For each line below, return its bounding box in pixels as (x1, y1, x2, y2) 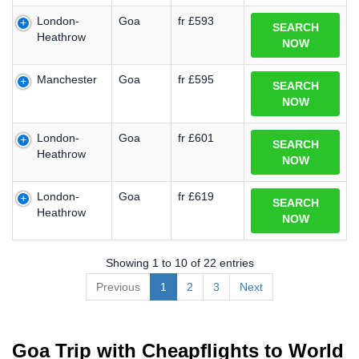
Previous (96, 280, 140, 293)
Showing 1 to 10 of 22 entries (105, 256, 254, 269)
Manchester (37, 73, 97, 86)
